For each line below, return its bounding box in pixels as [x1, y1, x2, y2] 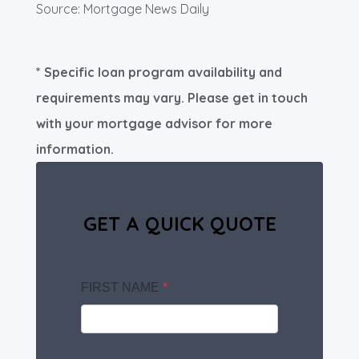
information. [36, 141, 114, 158]
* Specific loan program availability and [36, 64, 282, 81]
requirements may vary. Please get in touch [36, 90, 308, 107]
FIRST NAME [81, 280, 163, 295]
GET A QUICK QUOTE [83, 212, 276, 236]
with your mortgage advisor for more [36, 115, 272, 132]
